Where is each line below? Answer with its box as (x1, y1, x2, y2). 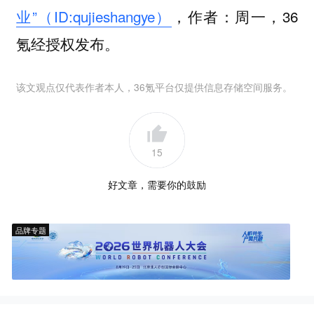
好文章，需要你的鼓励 (108, 177, 206, 191)
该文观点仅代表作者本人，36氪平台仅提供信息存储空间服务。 (15, 79, 292, 94)
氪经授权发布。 (15, 33, 119, 55)
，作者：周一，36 (171, 6, 299, 27)
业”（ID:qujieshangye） (15, 6, 172, 27)
